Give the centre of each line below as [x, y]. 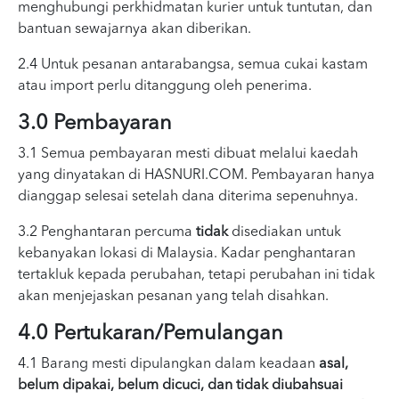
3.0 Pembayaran [95, 124]
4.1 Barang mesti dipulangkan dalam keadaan [168, 364]
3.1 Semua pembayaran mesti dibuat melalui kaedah [188, 154]
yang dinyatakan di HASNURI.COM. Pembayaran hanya [196, 175]
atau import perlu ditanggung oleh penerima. [165, 86]
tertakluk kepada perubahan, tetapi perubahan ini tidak [196, 275]
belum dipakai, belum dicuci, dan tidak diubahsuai [180, 386]
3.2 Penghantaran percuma [107, 232]
